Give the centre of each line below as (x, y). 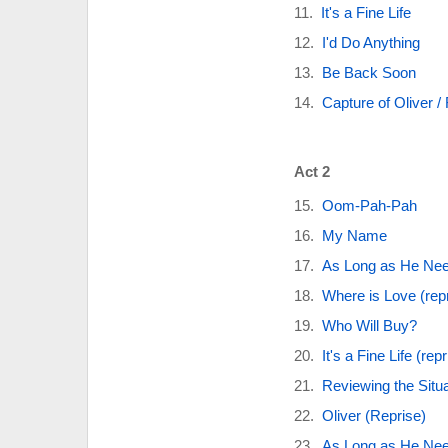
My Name (354, 235)
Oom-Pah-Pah (369, 205)
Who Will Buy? (369, 325)
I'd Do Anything (370, 42)
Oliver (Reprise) (373, 415)
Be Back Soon (368, 72)
